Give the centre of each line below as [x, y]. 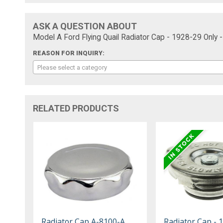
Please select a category [72, 67]
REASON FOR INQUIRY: [69, 53]
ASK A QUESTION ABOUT [85, 26]
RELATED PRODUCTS [76, 108]
